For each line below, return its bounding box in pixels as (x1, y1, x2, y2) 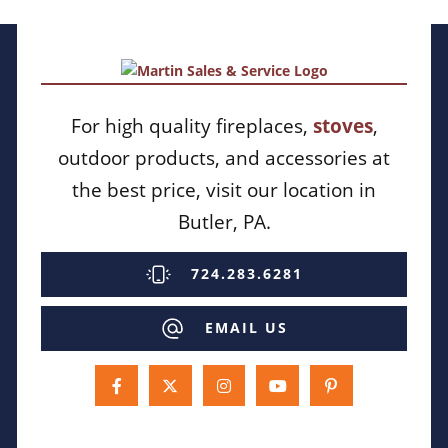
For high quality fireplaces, (70, 112, 313, 139)
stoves (312, 112, 373, 139)
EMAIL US (205, 318, 288, 338)
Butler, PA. (177, 208, 271, 235)
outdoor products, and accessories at (58, 144, 390, 171)
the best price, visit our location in (72, 176, 376, 203)
